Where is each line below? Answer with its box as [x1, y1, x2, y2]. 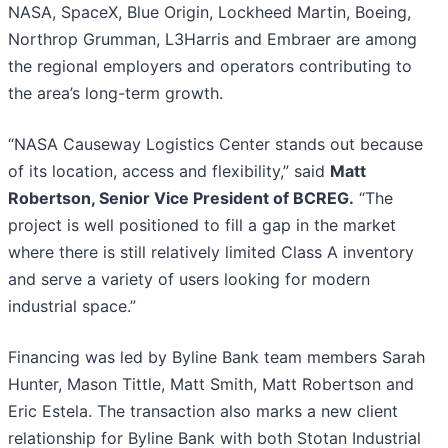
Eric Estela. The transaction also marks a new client [8, 401, 398, 422]
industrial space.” [8, 296, 136, 317]
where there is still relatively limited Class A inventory [8, 242, 414, 263]
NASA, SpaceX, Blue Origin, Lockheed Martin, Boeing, [8, 2, 411, 23]
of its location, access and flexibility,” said [8, 161, 330, 182]
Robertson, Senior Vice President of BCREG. [8, 188, 354, 209]
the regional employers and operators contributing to [8, 56, 412, 77]
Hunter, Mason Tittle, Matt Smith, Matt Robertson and [8, 374, 414, 395]
